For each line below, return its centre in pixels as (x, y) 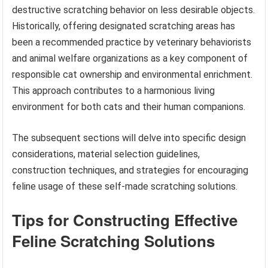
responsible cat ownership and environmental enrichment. (133, 75)
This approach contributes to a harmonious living (114, 91)
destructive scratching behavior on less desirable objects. (134, 10)
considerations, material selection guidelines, (106, 154)
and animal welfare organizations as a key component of (130, 59)
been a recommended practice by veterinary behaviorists (132, 42)
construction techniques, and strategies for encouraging (130, 170)
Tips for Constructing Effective (125, 220)
